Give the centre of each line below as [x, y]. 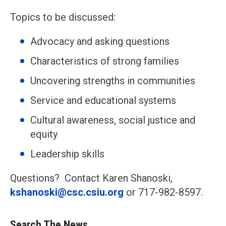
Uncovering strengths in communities [113, 81]
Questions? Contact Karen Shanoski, [91, 178]
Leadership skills [67, 154]
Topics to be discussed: [63, 17]
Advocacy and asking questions [100, 41]
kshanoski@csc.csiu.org [67, 192]
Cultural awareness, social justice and [113, 120]
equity [44, 134]
